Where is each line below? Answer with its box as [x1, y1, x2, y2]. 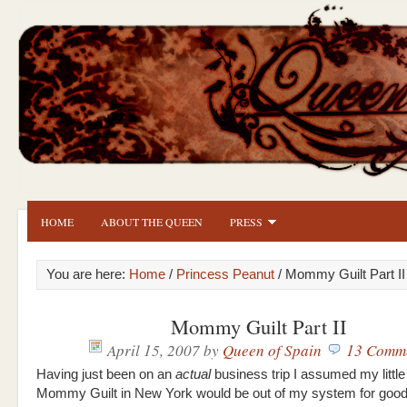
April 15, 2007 [106, 340, 200, 361]
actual [175, 367, 211, 382]
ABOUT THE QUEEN [101, 214, 203, 229]
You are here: [46, 267, 129, 282]
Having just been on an [36, 367, 175, 382]
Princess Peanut [176, 267, 274, 282]
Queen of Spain [222, 340, 322, 361]
